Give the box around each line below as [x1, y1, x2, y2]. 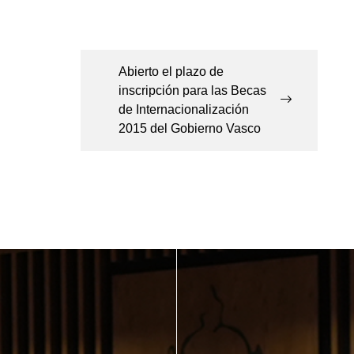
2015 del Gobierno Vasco [119, 122, 261, 136]
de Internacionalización [119, 103, 249, 117]
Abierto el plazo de [119, 65, 224, 79]
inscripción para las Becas [119, 84, 266, 98]
